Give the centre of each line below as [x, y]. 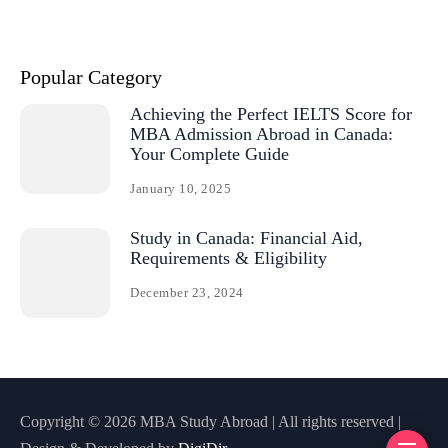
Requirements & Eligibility [228, 258]
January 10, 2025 [181, 189]
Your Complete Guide [209, 154]
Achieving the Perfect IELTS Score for [271, 114]
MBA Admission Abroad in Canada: [261, 134]
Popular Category [91, 77]
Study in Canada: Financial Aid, [246, 238]
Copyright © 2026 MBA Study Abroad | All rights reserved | [210, 422]
